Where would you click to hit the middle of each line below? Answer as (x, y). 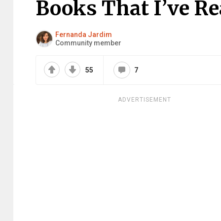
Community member (88, 43)
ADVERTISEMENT (145, 100)
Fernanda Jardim (84, 34)
